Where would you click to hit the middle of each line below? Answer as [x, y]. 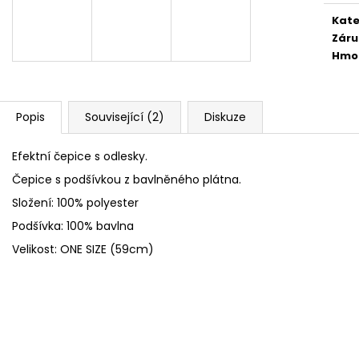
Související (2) [125, 117]
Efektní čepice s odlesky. [80, 156]
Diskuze [225, 117]
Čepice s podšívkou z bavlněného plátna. [127, 179]
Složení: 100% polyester [75, 202]
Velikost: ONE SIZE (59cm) [83, 249]
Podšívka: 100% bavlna [73, 226]
